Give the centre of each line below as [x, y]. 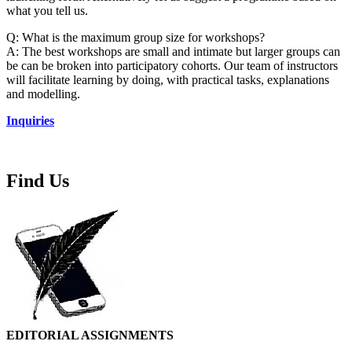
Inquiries [30, 121]
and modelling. [43, 94]
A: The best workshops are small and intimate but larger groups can [173, 52]
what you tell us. [47, 11]
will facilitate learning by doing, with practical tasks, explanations [168, 80]
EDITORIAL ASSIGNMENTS [90, 335]
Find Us [38, 181]
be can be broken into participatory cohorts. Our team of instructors [172, 66]
